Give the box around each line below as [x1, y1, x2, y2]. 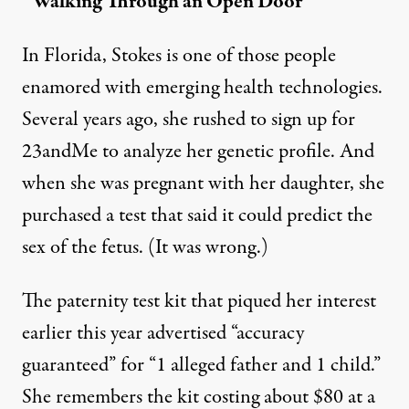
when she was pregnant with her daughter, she [22, 169, 384, 198]
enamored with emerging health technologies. [22, 73, 383, 102]
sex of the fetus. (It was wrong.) [22, 233, 268, 262]
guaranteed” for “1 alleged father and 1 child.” [22, 351, 381, 380]
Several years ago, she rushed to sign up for [22, 105, 355, 134]
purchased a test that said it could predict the [22, 201, 372, 230]
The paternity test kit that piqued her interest [22, 287, 376, 316]
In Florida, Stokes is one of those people [22, 41, 336, 70]
